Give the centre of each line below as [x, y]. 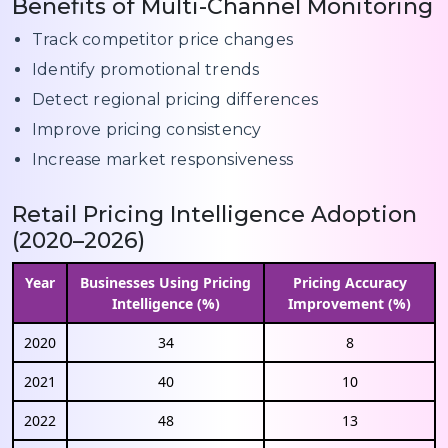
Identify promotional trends [146, 70]
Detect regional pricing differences [175, 100]
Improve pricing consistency [147, 130]
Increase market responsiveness [162, 160]
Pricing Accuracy [349, 283]
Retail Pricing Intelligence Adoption [214, 215]
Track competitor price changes [162, 40]
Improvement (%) [349, 304]
